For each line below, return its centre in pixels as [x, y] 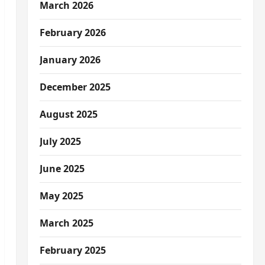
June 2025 [62, 169]
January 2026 [70, 60]
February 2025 [72, 250]
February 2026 [72, 33]
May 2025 [61, 196]
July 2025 [60, 141]
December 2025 [75, 87]
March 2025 [66, 223]
